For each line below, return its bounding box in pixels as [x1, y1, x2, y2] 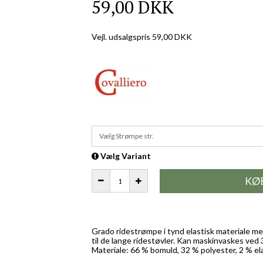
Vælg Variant [99, 150, 151, 161]
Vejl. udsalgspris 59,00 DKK [92, 31, 193, 42]
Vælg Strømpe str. [99, 131, 154, 140]
